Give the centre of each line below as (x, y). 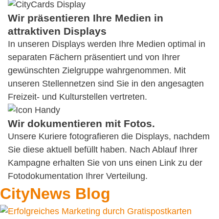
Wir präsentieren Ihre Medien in (86, 18)
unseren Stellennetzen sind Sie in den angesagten (106, 84)
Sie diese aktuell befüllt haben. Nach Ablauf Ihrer (103, 150)
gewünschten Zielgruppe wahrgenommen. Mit (97, 70)
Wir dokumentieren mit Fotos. (81, 123)
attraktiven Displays (57, 31)
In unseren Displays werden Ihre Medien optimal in (107, 44)
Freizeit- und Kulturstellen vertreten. (77, 97)
